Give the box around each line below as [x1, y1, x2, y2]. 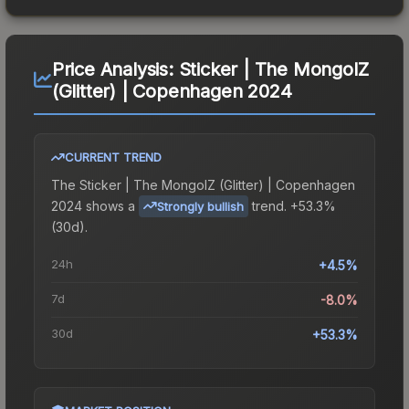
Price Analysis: [51, 58, 179, 80]
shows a [82, 197, 135, 214]
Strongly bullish [157, 198, 244, 214]
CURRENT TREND [65, 149, 162, 164]
